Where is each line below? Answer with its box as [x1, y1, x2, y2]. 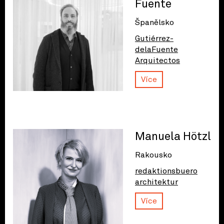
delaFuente [135, 45, 178, 53]
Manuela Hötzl [135, 131, 211, 142]
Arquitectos [135, 56, 180, 64]
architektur [135, 178, 178, 186]
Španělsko [135, 18, 174, 26]
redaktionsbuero [135, 167, 197, 175]
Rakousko [135, 151, 172, 159]
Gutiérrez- [135, 34, 173, 42]
